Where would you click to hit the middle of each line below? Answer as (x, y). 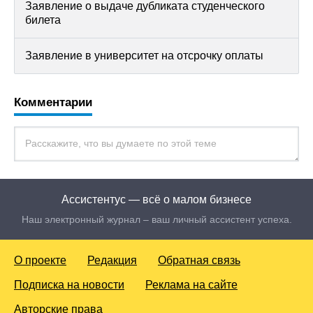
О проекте (40, 261)
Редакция (112, 261)
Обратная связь (199, 261)
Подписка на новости (69, 285)
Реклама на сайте (191, 285)
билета (43, 20)
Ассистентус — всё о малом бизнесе (156, 200)
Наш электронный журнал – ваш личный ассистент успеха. (156, 220)
